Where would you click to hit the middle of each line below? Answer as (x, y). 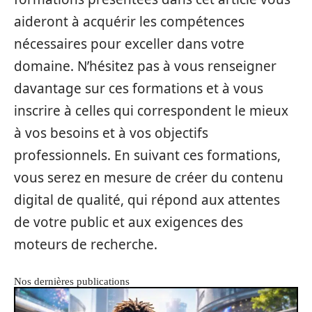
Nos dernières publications (72, 282)
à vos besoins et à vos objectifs (111, 133)
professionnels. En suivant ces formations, (147, 156)
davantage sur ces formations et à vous (139, 89)
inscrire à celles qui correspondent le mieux (151, 111)
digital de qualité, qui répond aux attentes (147, 200)
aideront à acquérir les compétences (129, 22)
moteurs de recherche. (86, 245)
